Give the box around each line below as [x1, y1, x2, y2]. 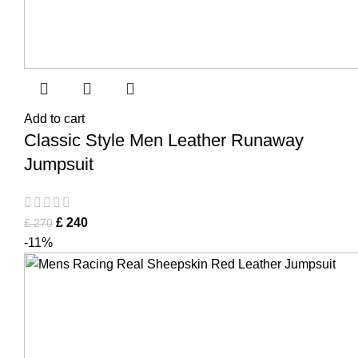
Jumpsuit [24, 154, 93, 174]
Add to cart [24, 112, 85, 125]
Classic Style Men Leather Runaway [24, 130, 304, 150]
